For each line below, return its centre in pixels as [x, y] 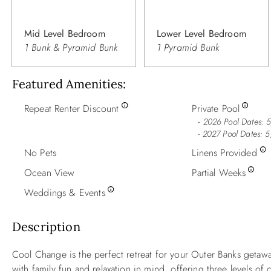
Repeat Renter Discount [72, 108]
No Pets [41, 152]
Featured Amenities [67, 83]
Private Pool [216, 108]
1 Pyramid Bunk [188, 47]
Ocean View [50, 172]
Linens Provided [224, 152]
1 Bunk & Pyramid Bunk [71, 47]
